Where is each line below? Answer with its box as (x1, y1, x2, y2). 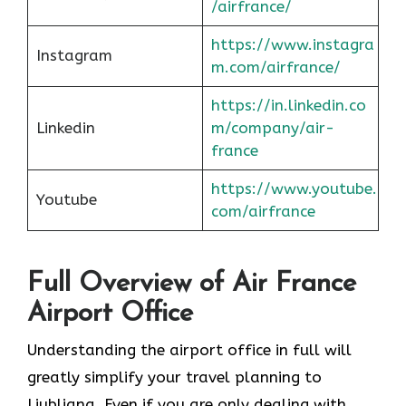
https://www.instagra (210, 34, 374, 53)
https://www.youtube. (210, 179, 377, 198)
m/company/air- (210, 118, 334, 137)
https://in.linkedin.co (210, 95, 366, 114)
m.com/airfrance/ (210, 57, 341, 76)
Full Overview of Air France (27, 270, 356, 299)
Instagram (35, 45, 112, 64)
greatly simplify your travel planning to (27, 368, 322, 387)
